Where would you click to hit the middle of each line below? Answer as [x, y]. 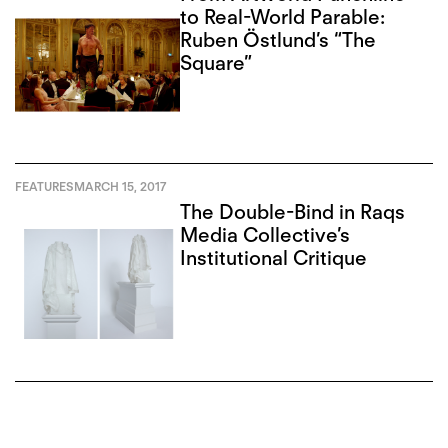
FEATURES [44, 186]
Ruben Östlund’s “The [278, 39]
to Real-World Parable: [283, 16]
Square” [216, 62]
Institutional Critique [274, 258]
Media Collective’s [265, 235]
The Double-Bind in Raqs [293, 212]
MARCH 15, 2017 [120, 186]
